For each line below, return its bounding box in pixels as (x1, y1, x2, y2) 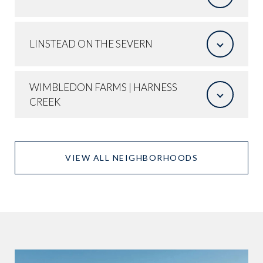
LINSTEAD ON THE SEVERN (29, 38, 153, 50)
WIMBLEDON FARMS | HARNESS (29, 80, 177, 93)
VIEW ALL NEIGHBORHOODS (65, 152, 198, 163)
